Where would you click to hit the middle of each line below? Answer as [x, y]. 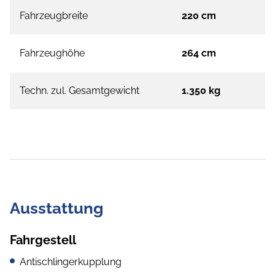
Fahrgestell [43, 240]
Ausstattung [56, 208]
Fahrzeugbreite [54, 16]
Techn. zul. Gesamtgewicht [79, 91]
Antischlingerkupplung [71, 262]
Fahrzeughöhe [52, 53]
